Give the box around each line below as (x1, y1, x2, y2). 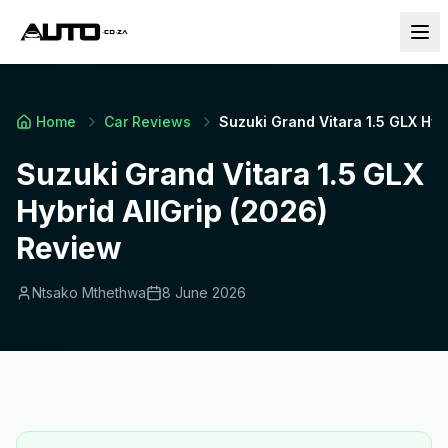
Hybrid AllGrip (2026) (16, 193, 328, 229)
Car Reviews (104, 113, 191, 130)
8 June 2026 (162, 284, 246, 301)
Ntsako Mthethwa (32, 284, 146, 301)
